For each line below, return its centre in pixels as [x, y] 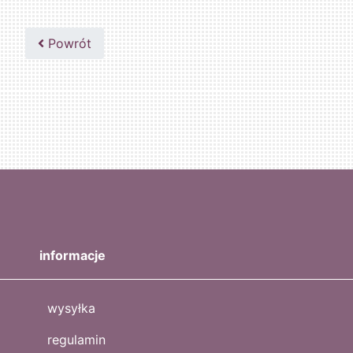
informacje [72, 256]
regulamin [76, 340]
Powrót [68, 44]
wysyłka [71, 308]
